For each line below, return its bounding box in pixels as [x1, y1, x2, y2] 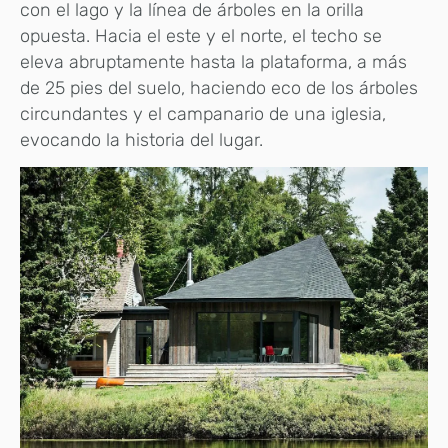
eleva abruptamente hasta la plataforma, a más [20, 50, 407, 73]
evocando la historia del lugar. [20, 128, 263, 151]
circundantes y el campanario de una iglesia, [20, 102, 386, 125]
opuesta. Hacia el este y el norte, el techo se [20, 24, 382, 47]
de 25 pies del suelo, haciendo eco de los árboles [20, 76, 418, 99]
